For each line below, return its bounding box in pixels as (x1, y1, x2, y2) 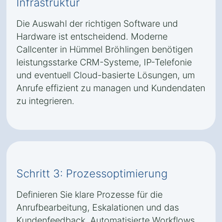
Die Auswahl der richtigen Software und (16, 18, 178, 29)
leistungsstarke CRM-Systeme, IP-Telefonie (16, 57, 192, 67)
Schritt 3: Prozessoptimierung (16, 167, 167, 180)
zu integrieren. (16, 96, 74, 106)
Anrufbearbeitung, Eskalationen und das (16, 202, 179, 213)
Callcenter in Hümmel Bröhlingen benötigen (16, 44, 193, 55)
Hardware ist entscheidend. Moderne (16, 31, 167, 42)
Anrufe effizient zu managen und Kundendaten (16, 83, 205, 93)
